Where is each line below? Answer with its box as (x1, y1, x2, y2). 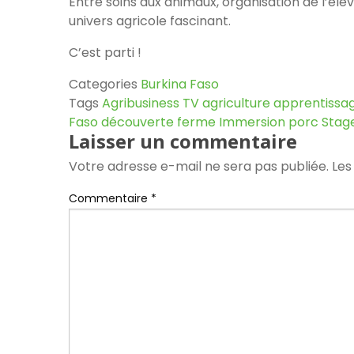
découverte (101, 113, 174, 132)
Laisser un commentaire (69, 128, 297, 155)
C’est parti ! (69, 43, 141, 62)
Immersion (219, 113, 285, 132)
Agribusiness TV (102, 94, 199, 113)
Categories (69, 75, 137, 94)
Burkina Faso (141, 75, 219, 94)
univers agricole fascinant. (69, 12, 231, 31)
